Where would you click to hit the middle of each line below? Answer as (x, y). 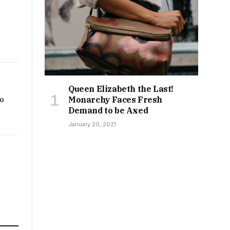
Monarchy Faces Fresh (116, 100)
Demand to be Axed (108, 111)
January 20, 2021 (92, 124)
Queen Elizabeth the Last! (121, 89)
